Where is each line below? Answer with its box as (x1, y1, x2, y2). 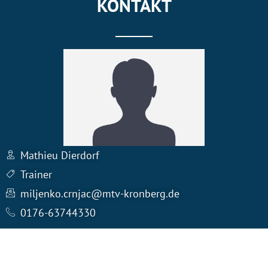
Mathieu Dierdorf (20, 148, 99, 162)
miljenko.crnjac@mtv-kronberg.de (20, 186, 179, 200)
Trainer (20, 167, 52, 181)
